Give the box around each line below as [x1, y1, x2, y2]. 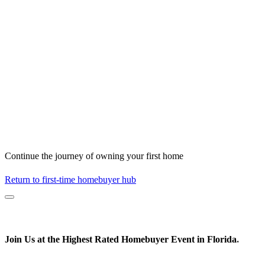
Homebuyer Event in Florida [119, 234, 237, 245]
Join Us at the [5, 234, 62, 245]
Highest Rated [62, 234, 119, 245]
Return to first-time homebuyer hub [5, 174, 136, 185]
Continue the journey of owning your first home [5, 151, 183, 161]
